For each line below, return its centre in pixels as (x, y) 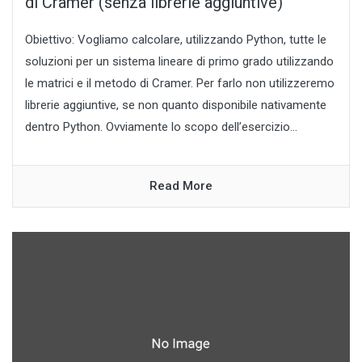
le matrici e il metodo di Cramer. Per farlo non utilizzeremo (180, 84)
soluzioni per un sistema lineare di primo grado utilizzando (179, 62)
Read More (181, 186)
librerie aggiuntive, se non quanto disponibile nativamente (176, 105)
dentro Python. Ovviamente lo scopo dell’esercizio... (161, 127)
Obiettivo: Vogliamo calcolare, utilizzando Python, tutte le (176, 40)
